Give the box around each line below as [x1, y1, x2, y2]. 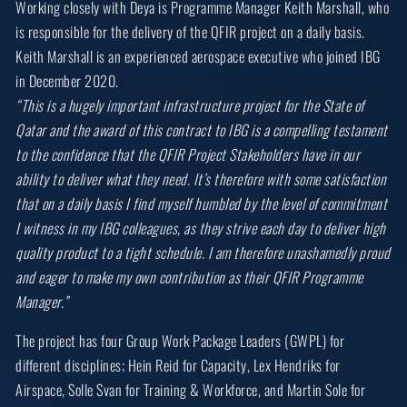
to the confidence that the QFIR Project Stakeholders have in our [15, 144, 361, 166]
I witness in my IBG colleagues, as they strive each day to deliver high [15, 217, 386, 240]
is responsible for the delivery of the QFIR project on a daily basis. [15, 21, 365, 44]
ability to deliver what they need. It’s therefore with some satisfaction [15, 168, 387, 191]
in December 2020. [15, 70, 119, 93]
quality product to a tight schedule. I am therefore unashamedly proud [15, 242, 391, 264]
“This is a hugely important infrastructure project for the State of [15, 94, 364, 117]
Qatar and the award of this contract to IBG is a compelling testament [15, 119, 388, 142]
